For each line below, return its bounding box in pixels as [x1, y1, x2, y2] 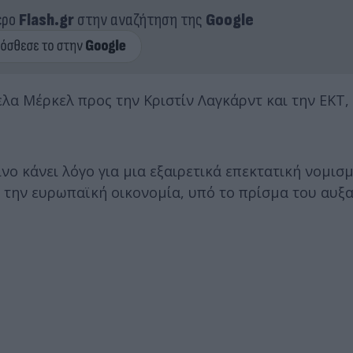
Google [205, 9, 254, 31]
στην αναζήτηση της [73, 9, 206, 31]
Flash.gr [18, 9, 74, 31]
